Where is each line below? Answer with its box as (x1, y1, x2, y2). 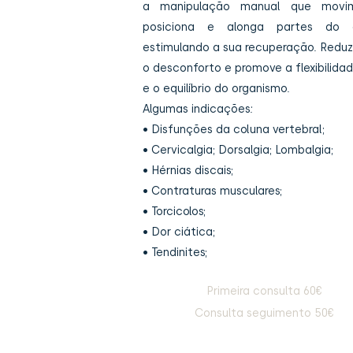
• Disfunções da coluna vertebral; (142, 123, 325, 136)
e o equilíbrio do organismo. (142, 82, 290, 95)
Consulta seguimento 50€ (195, 307, 335, 319)
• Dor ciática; (142, 225, 215, 238)
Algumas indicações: (142, 102, 253, 115)
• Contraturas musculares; (142, 184, 282, 197)
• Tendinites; (142, 246, 207, 258)
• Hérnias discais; (142, 164, 233, 176)
